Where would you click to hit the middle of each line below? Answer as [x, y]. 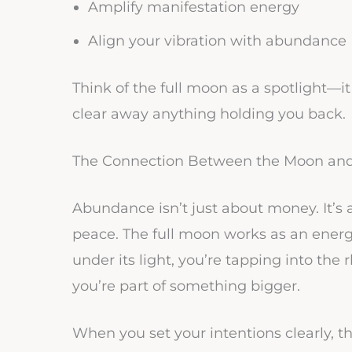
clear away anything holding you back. [209, 114]
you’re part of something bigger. [186, 286]
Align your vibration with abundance [217, 41]
